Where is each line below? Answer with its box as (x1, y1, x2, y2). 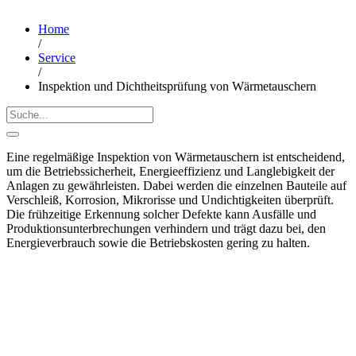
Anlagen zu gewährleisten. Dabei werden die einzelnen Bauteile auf (6, 178, 346, 192)
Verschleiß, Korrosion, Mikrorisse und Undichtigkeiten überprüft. (6, 192, 334, 207)
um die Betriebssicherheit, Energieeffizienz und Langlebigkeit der (6, 164, 335, 178)
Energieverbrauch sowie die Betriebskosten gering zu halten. (6, 235, 310, 250)
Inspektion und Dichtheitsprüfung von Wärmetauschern (38, 79, 316, 93)
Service (38, 50, 75, 64)
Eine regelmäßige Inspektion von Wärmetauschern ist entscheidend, (6, 149, 345, 164)
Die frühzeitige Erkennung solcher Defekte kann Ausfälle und (6, 207, 316, 221)
